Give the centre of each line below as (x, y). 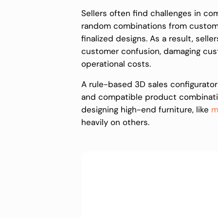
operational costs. (117, 64)
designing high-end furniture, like (146, 109)
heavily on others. (117, 122)
